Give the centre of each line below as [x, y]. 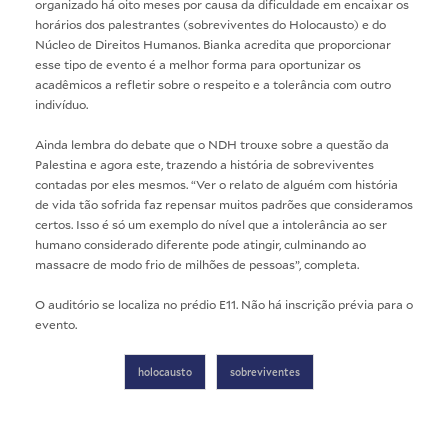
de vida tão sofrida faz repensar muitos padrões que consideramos [224, 203]
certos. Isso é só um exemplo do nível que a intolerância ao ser [211, 223]
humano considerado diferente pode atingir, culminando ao [200, 243]
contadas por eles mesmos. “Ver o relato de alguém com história [216, 183]
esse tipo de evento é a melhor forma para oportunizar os [198, 63]
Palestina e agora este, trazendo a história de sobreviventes [204, 163]
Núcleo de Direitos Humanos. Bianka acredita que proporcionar [213, 43]
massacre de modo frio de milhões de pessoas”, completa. [197, 263]
